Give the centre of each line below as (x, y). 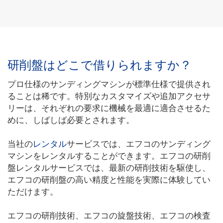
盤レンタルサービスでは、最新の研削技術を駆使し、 (109, 168)
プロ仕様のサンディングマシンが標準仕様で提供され (109, 84)
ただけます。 (33, 192)
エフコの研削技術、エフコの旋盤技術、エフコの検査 (109, 216)
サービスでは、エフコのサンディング (139, 144)
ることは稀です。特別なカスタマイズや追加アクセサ (109, 96)
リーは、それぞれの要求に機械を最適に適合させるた (109, 108)
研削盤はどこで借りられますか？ (100, 65)
